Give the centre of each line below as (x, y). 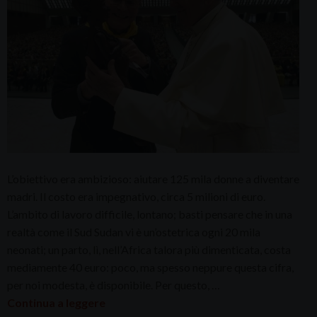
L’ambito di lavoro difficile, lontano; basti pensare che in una (150, 214)
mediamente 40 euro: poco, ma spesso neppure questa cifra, (150, 267)
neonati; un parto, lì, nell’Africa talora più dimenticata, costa (149, 249)
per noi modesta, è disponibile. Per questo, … (114, 284)
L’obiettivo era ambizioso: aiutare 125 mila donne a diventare (153, 178)
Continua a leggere (56, 302)
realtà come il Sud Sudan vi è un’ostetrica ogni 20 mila (134, 231)
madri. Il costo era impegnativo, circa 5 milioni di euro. (136, 196)
